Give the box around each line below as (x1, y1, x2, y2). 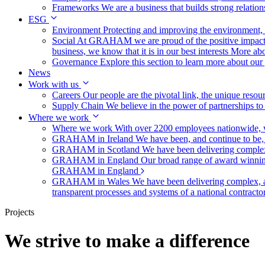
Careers (52, 90, 83, 100)
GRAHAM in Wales (52, 176, 132, 186)
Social (52, 35, 77, 46)
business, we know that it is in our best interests (52, 46, 231, 56)
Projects (5, 207, 34, 217)
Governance (52, 57, 100, 67)
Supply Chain (52, 101, 106, 111)
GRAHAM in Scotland (52, 144, 142, 154)
